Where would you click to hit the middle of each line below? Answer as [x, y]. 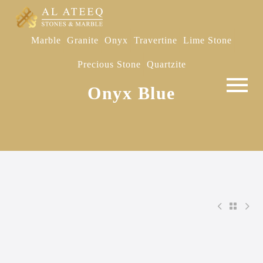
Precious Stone [109, 64]
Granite [83, 40]
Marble [46, 40]
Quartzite [166, 64]
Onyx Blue [131, 93]
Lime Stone [208, 40]
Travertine [156, 40]
